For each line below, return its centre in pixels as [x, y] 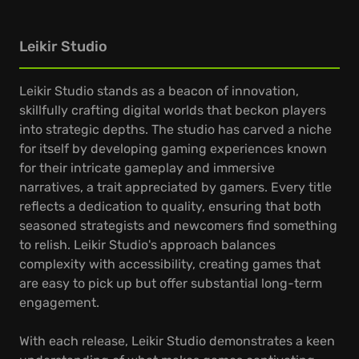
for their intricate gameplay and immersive [147, 168]
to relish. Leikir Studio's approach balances [147, 245]
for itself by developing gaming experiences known [173, 149]
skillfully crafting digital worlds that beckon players [173, 110]
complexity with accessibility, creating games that [170, 264]
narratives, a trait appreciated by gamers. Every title [175, 187]
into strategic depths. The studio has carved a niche [175, 129]
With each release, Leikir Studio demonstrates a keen [177, 341]
